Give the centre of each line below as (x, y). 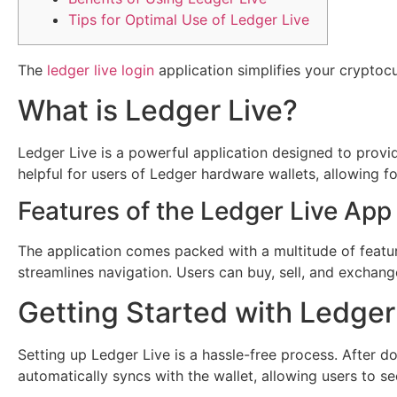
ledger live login (101, 70)
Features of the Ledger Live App (205, 211)
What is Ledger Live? (158, 110)
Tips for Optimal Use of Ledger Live (189, 20)
